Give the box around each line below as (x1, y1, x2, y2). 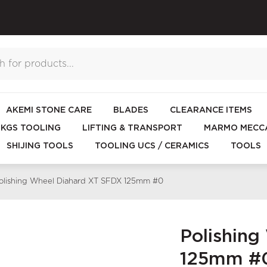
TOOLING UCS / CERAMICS (94, 142, 209, 151)
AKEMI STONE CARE (5, 106, 92, 115)
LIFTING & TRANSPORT (82, 124, 182, 133)
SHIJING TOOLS (6, 142, 73, 151)
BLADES (113, 106, 148, 115)
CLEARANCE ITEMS (169, 106, 252, 115)
